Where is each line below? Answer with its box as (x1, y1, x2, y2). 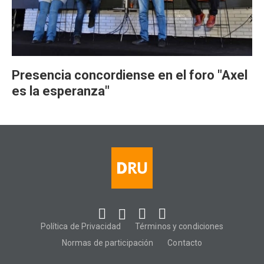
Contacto (167, 238, 203, 248)
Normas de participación (61, 238, 154, 248)
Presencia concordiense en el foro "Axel (12, 68, 247, 83)
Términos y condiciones (135, 222, 224, 232)
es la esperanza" (12, 84, 110, 99)
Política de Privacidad (40, 222, 121, 232)
